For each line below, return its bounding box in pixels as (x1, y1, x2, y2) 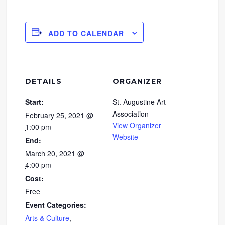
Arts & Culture (25, 212, 70, 223)
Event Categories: (25, 199, 87, 210)
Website (113, 131, 138, 142)
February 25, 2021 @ (25, 109, 94, 120)
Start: (25, 96, 44, 107)
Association (113, 108, 149, 119)
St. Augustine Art (113, 96, 166, 107)
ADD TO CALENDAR (48, 28, 125, 38)
